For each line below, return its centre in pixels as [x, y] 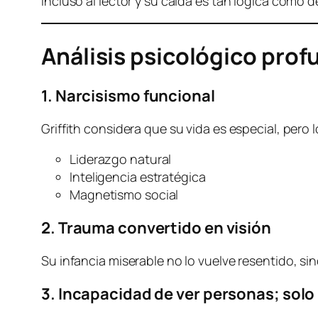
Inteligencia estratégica [138, 177]
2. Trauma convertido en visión [156, 228]
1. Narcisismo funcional [128, 96]
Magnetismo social [124, 195]
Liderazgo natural [121, 159]
